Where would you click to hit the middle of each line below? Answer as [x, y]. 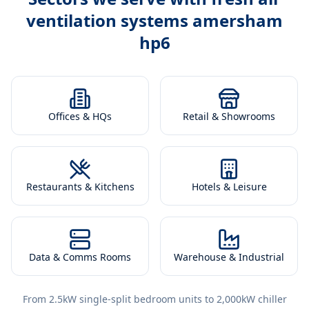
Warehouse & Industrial [229, 257]
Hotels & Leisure [229, 187]
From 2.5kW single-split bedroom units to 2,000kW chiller [154, 299]
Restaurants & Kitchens [80, 187]
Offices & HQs [80, 116]
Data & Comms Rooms [80, 257]
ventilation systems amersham [154, 20]
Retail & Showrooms [229, 116]
